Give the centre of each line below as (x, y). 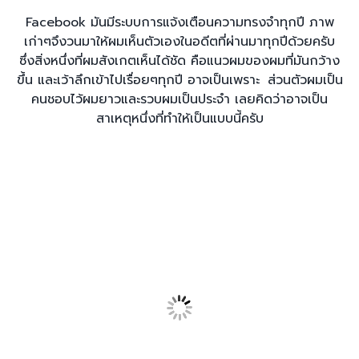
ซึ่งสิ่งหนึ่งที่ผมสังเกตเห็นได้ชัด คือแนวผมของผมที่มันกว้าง (179, 61)
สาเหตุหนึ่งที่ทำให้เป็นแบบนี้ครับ (179, 119)
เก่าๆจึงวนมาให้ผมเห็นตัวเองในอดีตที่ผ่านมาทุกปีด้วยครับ (179, 42)
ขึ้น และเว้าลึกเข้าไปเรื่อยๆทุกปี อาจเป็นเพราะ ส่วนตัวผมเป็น (179, 81)
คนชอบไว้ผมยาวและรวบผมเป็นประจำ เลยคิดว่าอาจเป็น (179, 100)
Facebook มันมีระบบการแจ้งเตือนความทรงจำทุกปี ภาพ (179, 23)
